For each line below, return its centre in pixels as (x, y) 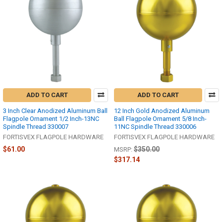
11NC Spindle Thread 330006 (155, 127)
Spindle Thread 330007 (36, 127)
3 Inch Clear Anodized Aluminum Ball (55, 111)
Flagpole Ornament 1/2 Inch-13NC (51, 119)
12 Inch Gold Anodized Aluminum (162, 111)
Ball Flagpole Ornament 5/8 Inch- (160, 119)
